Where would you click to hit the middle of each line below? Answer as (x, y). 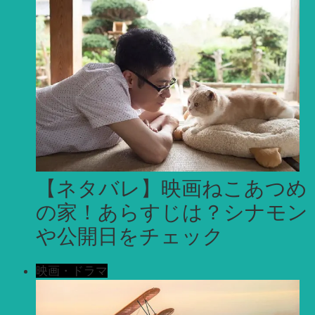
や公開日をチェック (130, 236)
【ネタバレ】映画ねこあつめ (172, 188)
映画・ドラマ (72, 270)
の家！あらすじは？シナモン (172, 212)
